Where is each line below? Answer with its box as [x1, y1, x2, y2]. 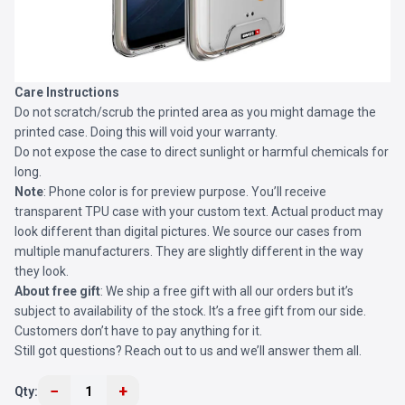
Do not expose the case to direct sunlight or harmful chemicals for [14, 145, 389, 159]
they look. [14, 264, 69, 278]
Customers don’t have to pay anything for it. [14, 324, 262, 338]
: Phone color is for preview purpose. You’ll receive [43, 184, 326, 199]
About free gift [14, 284, 100, 298]
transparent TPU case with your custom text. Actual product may [14, 204, 383, 219]
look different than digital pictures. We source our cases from [14, 224, 362, 239]
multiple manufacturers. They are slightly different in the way [14, 244, 363, 259]
